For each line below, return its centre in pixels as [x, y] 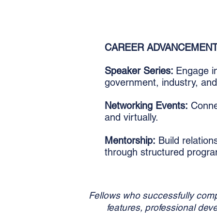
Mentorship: [130, 140]
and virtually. [132, 117]
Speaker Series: [140, 71]
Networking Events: [146, 106]
